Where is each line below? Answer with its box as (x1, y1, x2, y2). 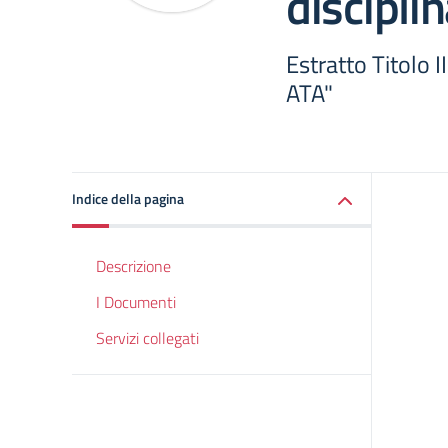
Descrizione (96, 254, 171, 278)
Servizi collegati (96, 326, 199, 350)
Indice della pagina (72, 188, 184, 209)
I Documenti (96, 290, 176, 314)
